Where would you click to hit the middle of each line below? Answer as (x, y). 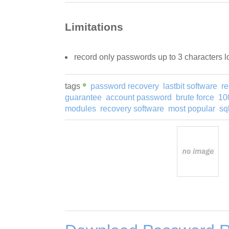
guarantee (83, 98)
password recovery (125, 86)
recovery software (132, 109)
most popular (192, 109)
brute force (195, 98)
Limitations (94, 27)
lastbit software (190, 86)
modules (81, 109)
